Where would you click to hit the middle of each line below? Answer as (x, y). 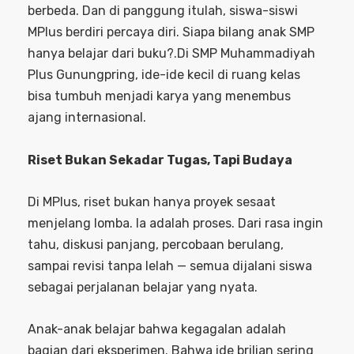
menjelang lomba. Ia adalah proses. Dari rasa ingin (175, 223)
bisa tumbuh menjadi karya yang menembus (159, 96)
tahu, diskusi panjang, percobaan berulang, (156, 244)
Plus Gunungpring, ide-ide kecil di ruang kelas (164, 74)
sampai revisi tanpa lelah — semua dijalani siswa (170, 265)
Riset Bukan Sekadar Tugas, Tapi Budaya (160, 160)
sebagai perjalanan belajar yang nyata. (143, 287)
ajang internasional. (87, 117)
